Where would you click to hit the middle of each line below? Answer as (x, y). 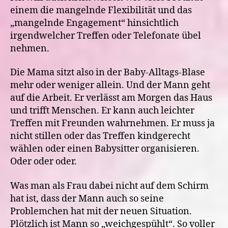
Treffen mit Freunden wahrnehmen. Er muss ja (112, 123)
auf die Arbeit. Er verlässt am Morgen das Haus (111, 98)
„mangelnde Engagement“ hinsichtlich (94, 23)
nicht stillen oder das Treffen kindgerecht (100, 136)
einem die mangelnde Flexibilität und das (101, 10)
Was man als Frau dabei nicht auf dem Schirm (109, 186)
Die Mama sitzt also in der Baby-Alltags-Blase (108, 73)
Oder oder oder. (44, 162)
